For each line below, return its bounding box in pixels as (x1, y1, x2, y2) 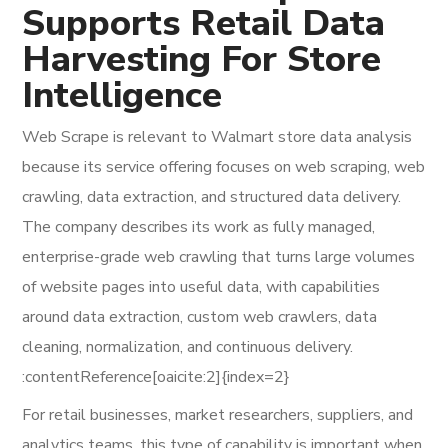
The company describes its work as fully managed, (22, 216, 376, 238)
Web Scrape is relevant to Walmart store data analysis (22, 126, 413, 148)
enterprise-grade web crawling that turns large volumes (22, 246, 416, 268)
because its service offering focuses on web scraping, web (22, 156, 426, 178)
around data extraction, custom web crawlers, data (22, 306, 378, 328)
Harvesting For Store (22, 35, 382, 84)
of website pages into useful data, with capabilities (22, 276, 381, 298)
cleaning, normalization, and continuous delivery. (22, 336, 354, 358)
